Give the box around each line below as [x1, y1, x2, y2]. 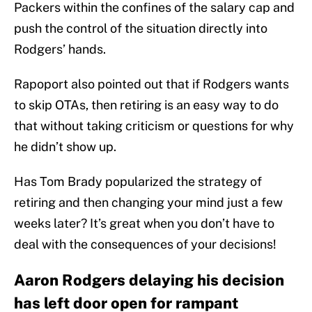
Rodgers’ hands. [14, 42, 106, 57]
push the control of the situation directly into [14, 21, 267, 36]
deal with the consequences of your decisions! [14, 237, 276, 252]
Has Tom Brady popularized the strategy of [14, 174, 262, 189]
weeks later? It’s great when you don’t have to [14, 216, 274, 231]
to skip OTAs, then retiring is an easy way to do [14, 97, 279, 113]
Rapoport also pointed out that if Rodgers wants [14, 77, 289, 92]
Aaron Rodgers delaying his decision [14, 271, 284, 290]
